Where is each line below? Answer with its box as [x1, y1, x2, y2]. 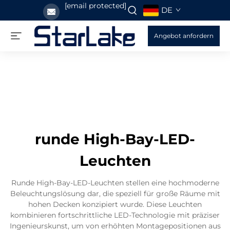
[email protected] [64, 1, 126, 10]
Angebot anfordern [154, 32, 214, 40]
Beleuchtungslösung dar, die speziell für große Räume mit [10, 189, 220, 198]
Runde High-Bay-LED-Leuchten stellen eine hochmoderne [11, 178, 219, 187]
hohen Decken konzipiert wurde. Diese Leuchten [28, 200, 202, 209]
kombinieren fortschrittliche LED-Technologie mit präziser [10, 210, 220, 220]
